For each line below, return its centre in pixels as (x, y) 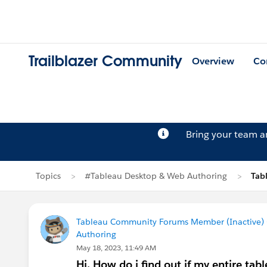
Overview (213, 61)
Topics (48, 176)
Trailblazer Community (105, 61)
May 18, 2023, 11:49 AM (116, 248)
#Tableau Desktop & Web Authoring (156, 176)
